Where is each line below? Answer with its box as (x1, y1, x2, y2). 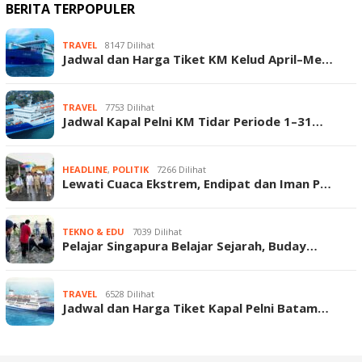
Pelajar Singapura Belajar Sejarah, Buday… (62, 237, 318, 254)
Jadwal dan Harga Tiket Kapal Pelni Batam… (62, 299, 329, 316)
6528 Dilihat (105, 287, 154, 300)
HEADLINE (62, 162, 107, 175)
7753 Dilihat (105, 100, 154, 113)
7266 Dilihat (157, 162, 206, 175)
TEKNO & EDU (62, 225, 124, 238)
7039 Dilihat (133, 225, 182, 238)
